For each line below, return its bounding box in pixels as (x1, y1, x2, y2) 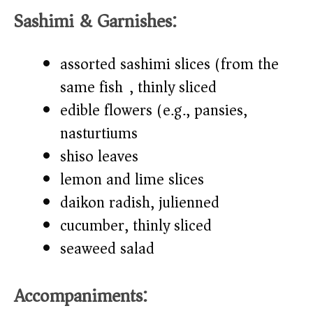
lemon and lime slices (60, 166, 204, 194)
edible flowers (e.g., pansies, (60, 97, 247, 124)
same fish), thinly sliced (60, 74, 217, 101)
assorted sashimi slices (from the (60, 51, 279, 78)
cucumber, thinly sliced (60, 212, 212, 240)
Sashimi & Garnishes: (14, 6, 177, 38)
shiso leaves (60, 143, 138, 170)
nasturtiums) (60, 120, 144, 147)
